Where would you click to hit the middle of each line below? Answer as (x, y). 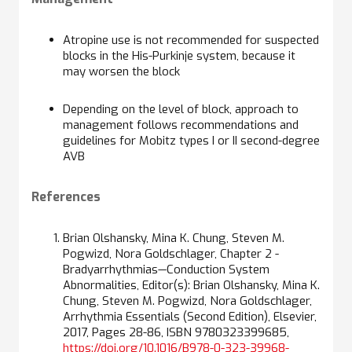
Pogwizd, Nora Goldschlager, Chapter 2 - (171, 253)
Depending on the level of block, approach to (181, 109)
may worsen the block (121, 71)
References (66, 196)
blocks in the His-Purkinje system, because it (179, 55)
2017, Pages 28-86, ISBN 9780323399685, (176, 332)
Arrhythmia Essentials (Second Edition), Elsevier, (190, 316)
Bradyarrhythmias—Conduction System (166, 269)
